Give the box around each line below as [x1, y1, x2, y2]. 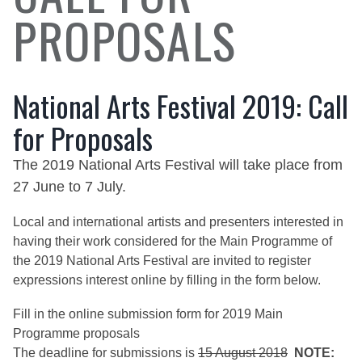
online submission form [69, 307, 201, 321]
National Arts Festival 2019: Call [13, 84, 348, 127]
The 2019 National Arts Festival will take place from [13, 157, 343, 173]
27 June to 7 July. [13, 179, 126, 195]
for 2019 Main [201, 307, 283, 321]
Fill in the [13, 307, 69, 321]
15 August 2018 [198, 346, 288, 360]
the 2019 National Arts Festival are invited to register [13, 254, 311, 267]
